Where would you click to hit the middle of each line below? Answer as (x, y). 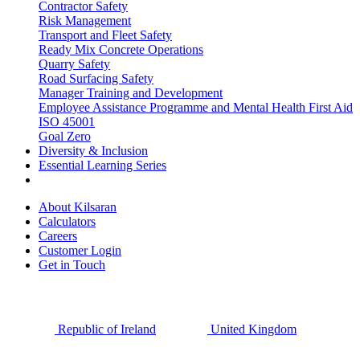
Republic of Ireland (107, 329)
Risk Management (85, 20)
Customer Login (80, 250)
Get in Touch (72, 265)
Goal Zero (65, 136)
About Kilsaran (78, 207)
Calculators (67, 221)
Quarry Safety (74, 64)
